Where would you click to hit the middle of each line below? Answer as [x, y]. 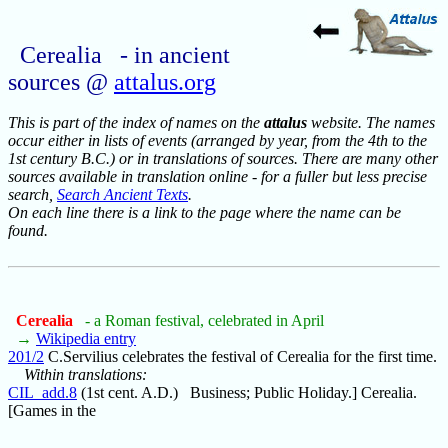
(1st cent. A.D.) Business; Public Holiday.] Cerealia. [247, 393]
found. [28, 231]
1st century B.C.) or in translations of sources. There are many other [223, 159]
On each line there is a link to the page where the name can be [204, 213]
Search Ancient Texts [122, 195]
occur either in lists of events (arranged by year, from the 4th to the [217, 141]
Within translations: [85, 375]
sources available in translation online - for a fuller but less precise [217, 177]
